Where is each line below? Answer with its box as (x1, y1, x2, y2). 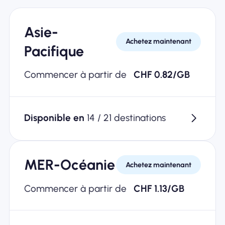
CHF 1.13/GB (134, 182, 185, 194)
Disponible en (24, 112, 87, 124)
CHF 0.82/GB (134, 68, 190, 80)
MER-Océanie (24, 156, 115, 174)
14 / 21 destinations (86, 112, 166, 124)
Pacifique (24, 42, 84, 60)
